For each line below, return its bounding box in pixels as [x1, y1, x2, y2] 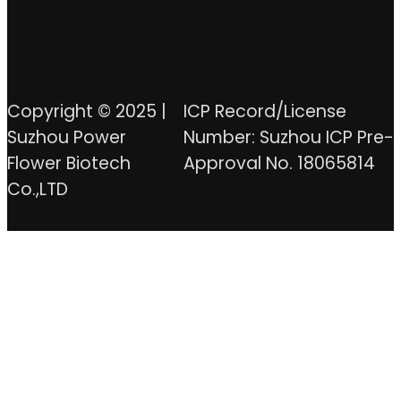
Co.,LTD [7, 176, 68, 201]
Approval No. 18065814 [183, 150, 375, 175]
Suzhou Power [7, 124, 126, 149]
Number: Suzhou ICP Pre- [183, 124, 394, 149]
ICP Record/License [183, 98, 346, 124]
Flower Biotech [7, 150, 131, 175]
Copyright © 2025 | [7, 98, 166, 124]
